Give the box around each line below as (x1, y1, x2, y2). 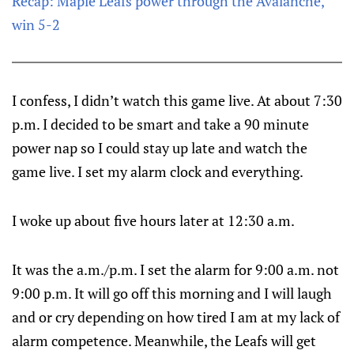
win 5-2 (12, 15, 60, 34)
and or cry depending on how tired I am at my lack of (12, 307, 340, 326)
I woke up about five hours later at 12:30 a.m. (12, 211, 295, 230)
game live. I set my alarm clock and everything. (12, 162, 303, 181)
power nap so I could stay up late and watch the (12, 138, 307, 157)
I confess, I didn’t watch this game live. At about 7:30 (12, 91, 342, 110)
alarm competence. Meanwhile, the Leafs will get (12, 331, 316, 350)
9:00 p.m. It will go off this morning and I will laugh (12, 284, 332, 303)
